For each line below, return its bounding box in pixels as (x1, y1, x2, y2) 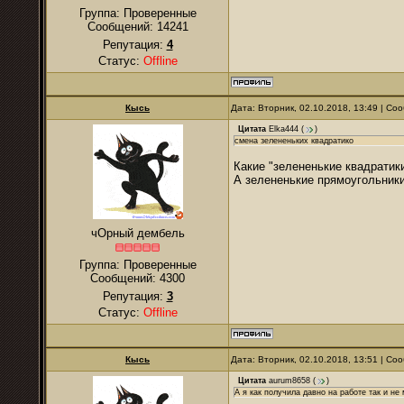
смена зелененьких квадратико (234, 136, 353, 145)
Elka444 (269, 124, 298, 134)
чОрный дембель (90, 226, 185, 240)
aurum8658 (269, 376, 310, 386)
